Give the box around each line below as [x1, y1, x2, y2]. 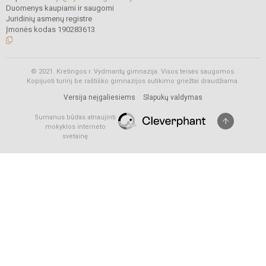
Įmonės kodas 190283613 [6, 24, 95, 34]
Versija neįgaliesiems [64, 93, 135, 102]
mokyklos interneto [45, 122, 106, 131]
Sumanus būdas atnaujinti [34, 113, 116, 121]
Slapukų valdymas [143, 93, 202, 102]
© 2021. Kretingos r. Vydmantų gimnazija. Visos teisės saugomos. [30, 67, 236, 75]
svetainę [62, 132, 88, 140]
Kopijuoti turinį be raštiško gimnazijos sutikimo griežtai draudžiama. [27, 77, 239, 85]
